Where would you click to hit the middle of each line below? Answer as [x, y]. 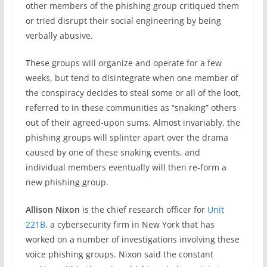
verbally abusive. [59, 35]
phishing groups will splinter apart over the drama [127, 137]
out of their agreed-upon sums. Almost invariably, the [133, 122]
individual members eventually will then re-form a [126, 167]
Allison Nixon [52, 209]
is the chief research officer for [143, 209]
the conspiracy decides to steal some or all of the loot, [133, 93]
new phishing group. [67, 182]
